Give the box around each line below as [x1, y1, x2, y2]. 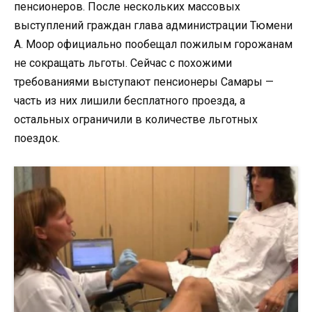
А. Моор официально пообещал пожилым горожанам [14, 38, 292, 52]
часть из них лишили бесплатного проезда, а [14, 94, 245, 108]
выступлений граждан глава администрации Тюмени [14, 19, 292, 33]
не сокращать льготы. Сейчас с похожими [14, 56, 232, 70]
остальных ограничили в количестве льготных [14, 113, 258, 127]
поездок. [14, 132, 60, 146]
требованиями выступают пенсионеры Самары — [14, 75, 274, 89]
